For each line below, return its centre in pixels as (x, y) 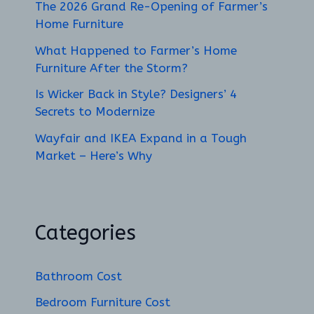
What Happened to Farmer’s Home (136, 50)
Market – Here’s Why (94, 156)
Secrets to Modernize (95, 112)
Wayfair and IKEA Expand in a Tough (141, 138)
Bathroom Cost (79, 276)
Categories (86, 233)
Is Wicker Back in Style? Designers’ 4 (136, 94)
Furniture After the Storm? (112, 68)
